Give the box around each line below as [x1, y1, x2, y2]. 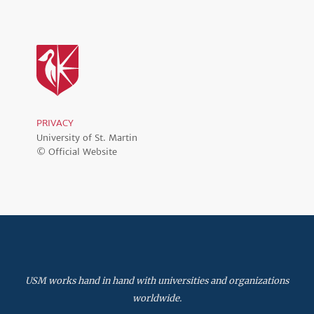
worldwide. [132, 292, 182, 303]
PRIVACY [36, 116, 74, 129]
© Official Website [36, 145, 118, 158]
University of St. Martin [36, 131, 138, 144]
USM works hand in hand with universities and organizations [25, 274, 289, 286]
